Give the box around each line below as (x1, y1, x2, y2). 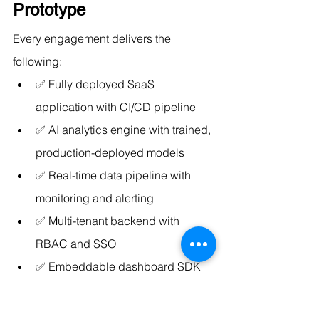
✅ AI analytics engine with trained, (36, 122, 214, 137)
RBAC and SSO (36, 236, 116, 251)
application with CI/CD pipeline (36, 99, 196, 114)
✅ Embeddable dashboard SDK (36, 258, 204, 273)
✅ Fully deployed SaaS (36, 76, 157, 91)
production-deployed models (36, 145, 184, 159)
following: (13, 53, 62, 68)
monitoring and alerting (36, 190, 154, 205)
